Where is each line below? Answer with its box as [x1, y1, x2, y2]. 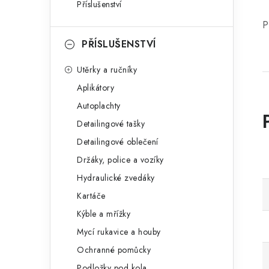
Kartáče [77, 190, 106, 202]
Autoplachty [77, 100, 121, 112]
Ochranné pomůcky [77, 244, 151, 256]
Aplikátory [77, 82, 114, 94]
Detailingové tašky [77, 118, 145, 130]
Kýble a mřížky [77, 208, 130, 220]
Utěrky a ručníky [77, 64, 137, 76]
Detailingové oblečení [77, 136, 159, 148]
